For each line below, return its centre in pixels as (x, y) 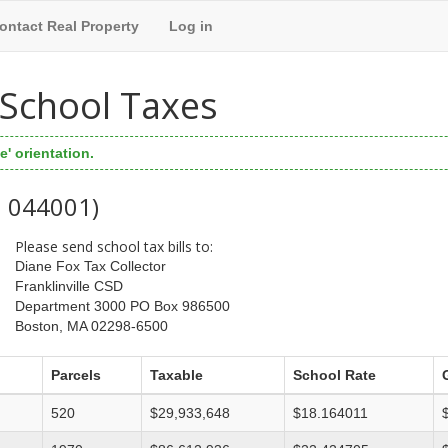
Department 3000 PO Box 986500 (122, 306)
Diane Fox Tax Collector (90, 266)
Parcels (76, 375)
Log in (191, 26)
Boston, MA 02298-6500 (91, 326)
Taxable (176, 375)
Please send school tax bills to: (113, 246)
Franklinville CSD (68, 286)
